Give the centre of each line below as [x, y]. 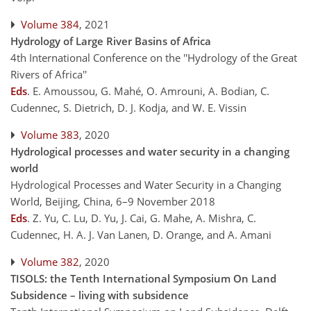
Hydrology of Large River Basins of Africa [111, 41]
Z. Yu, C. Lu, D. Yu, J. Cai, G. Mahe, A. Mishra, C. [144, 218]
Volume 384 [50, 24]
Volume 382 [50, 262]
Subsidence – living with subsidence [100, 295]
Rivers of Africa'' [49, 74]
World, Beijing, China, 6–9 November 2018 [113, 201]
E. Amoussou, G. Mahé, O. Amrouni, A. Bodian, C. [151, 91]
